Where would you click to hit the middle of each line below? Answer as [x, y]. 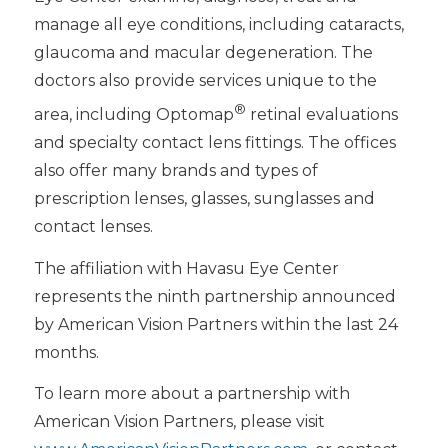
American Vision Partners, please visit [179, 422]
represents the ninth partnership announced [214, 296]
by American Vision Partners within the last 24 [215, 324]
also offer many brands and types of [175, 171]
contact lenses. [93, 227]
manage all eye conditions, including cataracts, [218, 24]
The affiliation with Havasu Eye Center [186, 268]
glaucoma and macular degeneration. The [203, 52]
